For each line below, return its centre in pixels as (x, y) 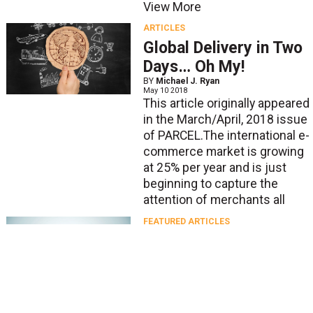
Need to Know (193, 298)
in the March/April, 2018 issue (225, 119)
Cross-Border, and (209, 260)
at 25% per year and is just (214, 168)
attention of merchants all (214, 200)
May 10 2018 (165, 90)
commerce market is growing (223, 152)
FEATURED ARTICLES (186, 221)
